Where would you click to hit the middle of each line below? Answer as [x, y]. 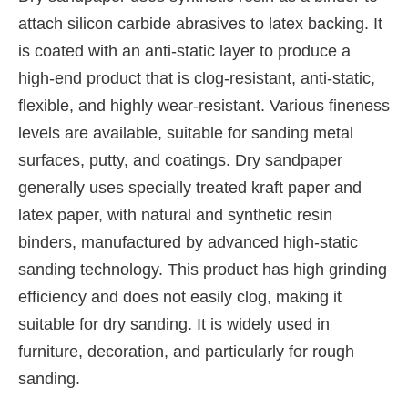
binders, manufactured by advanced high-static [188, 242]
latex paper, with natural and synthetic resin [175, 214]
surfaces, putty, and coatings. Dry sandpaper [180, 160]
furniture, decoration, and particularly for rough [186, 351]
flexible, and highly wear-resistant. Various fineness [204, 105]
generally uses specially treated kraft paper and [190, 187]
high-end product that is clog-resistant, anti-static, [197, 78]
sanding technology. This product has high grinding [203, 269]
